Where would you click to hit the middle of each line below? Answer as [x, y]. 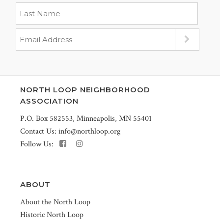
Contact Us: [39, 131]
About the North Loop [55, 202]
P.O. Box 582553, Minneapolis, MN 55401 [86, 119]
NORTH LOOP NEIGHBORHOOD [85, 90]
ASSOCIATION [49, 101]
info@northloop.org [89, 131]
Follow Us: [40, 144]
